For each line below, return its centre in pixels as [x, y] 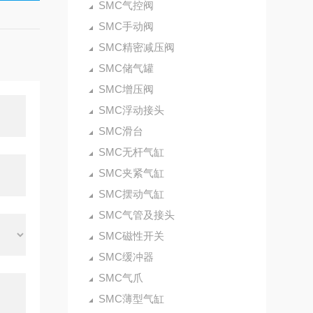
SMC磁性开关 [131, 236]
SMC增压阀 [126, 89]
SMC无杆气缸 [131, 152]
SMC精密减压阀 [136, 47]
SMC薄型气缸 [131, 299]
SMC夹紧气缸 [131, 173]
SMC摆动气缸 [131, 194]
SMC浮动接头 [131, 110]
